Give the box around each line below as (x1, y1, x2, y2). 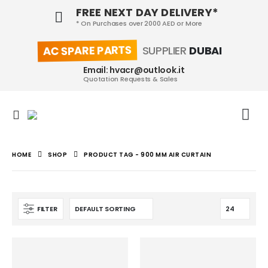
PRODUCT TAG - (84, 150, 141, 160)
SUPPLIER (139, 43, 190, 59)
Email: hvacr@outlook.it (83, 63, 185, 76)
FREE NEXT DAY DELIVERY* (75, 5, 218, 20)
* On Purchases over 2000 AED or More (75, 19, 202, 28)
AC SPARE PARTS (42, 42, 132, 59)
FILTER (37, 203, 57, 214)
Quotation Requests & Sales (83, 74, 178, 84)
